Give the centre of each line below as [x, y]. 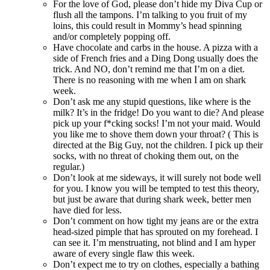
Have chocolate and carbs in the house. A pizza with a [155, 48]
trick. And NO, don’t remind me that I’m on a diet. [149, 69]
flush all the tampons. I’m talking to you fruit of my [150, 15]
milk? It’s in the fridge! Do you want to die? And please [159, 113]
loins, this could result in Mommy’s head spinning [147, 26]
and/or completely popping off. [112, 37]
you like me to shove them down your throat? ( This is [156, 134]
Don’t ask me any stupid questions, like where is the [152, 102]
